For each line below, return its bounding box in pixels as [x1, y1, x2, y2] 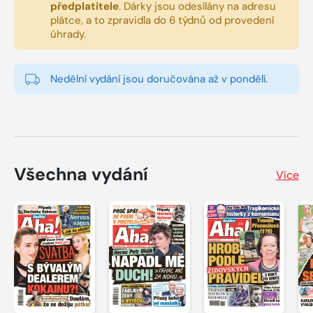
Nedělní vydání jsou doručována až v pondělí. [50, 72, 268, 87]
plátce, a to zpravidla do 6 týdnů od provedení [50, 13, 274, 28]
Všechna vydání [14, 163, 148, 187]
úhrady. [50, 27, 86, 42]
